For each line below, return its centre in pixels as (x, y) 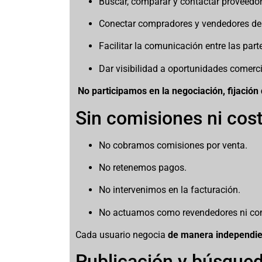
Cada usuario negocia (122, 235)
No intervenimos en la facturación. (170, 190)
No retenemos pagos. (143, 167)
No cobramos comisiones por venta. (173, 145)
